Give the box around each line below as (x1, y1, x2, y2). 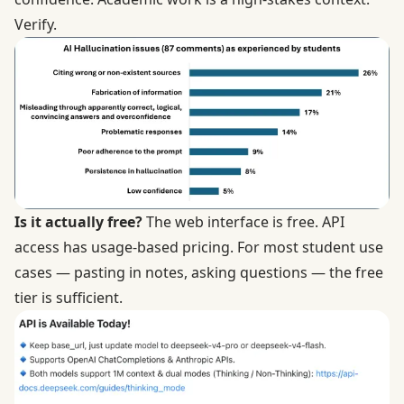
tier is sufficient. (14, 288, 123, 308)
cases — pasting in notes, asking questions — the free (14, 262, 383, 283)
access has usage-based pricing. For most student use (14, 237, 383, 258)
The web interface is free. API (142, 212, 344, 233)
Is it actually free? (14, 212, 142, 233)
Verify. (14, 14, 57, 35)
